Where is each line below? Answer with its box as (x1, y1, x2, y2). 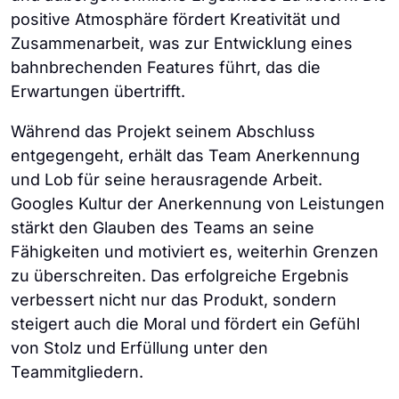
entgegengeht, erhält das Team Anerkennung (11, 146, 360, 166)
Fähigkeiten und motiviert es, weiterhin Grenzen (11, 242, 379, 262)
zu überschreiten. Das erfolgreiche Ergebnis (11, 266, 349, 286)
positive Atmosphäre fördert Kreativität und (11, 10, 340, 29)
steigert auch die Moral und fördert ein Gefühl (11, 314, 360, 334)
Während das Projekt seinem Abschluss (11, 122, 315, 142)
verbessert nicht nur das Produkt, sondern (11, 290, 337, 310)
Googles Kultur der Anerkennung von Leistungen (11, 194, 385, 214)
